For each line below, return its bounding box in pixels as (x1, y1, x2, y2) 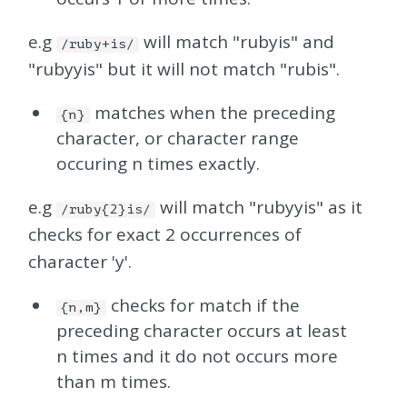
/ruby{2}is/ (61, 201, 152, 216)
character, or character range (55, 125, 299, 150)
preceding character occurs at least (55, 318, 347, 342)
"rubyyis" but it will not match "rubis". (28, 56, 341, 81)
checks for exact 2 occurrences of (28, 222, 303, 246)
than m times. (55, 369, 171, 393)
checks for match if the (105, 293, 300, 317)
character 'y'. (28, 249, 133, 273)
